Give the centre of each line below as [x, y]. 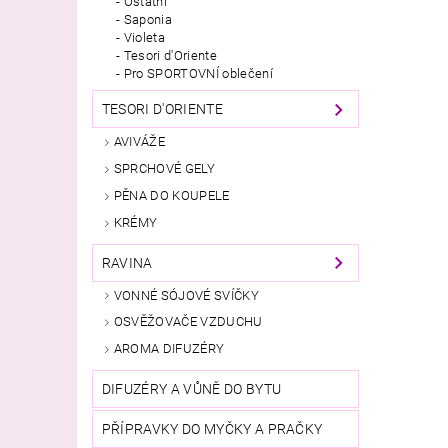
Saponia [148, 20]
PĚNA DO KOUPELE [171, 196]
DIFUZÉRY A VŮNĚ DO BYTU [191, 389]
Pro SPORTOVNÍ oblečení [198, 74]
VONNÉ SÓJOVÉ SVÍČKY [186, 295]
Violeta [144, 38]
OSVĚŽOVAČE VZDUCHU [188, 322]
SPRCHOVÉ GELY [164, 169]
